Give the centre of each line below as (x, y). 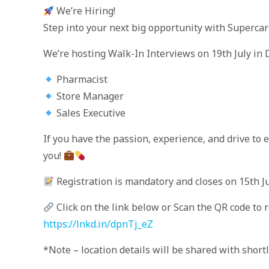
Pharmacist (81, 79)
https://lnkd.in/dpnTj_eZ (98, 224)
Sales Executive (90, 113)
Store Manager (89, 96)
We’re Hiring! (85, 11)
